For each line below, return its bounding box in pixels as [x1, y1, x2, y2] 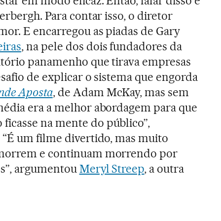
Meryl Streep [79, 161, 145, 176]
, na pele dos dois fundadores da [21, 39, 183, 53]
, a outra [144, 161, 184, 176]
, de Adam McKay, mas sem [52, 85, 189, 99]
